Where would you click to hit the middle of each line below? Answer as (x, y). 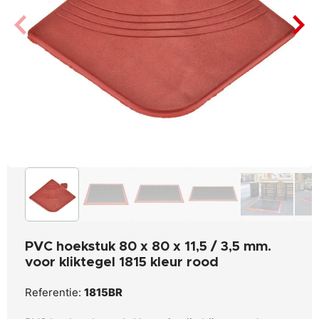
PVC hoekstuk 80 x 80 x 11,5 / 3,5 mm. (148, 246)
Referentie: (54, 292)
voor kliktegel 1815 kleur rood (122, 262)
